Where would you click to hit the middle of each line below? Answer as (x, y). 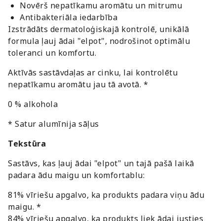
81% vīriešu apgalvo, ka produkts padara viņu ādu (106, 195)
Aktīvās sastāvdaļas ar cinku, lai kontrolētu (93, 72)
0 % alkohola (33, 104)
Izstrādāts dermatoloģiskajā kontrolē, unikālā (99, 29)
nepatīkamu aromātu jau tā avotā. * (78, 84)
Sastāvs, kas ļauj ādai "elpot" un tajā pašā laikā (101, 163)
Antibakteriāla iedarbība (69, 17)
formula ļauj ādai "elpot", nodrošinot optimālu (99, 41)
